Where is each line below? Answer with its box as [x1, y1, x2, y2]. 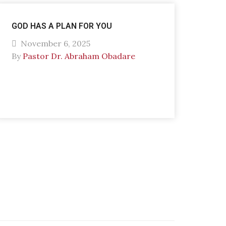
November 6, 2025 [18, 38, 90, 48]
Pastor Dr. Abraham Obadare [22, 51, 135, 61]
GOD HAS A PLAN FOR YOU [11, 21, 112, 31]
